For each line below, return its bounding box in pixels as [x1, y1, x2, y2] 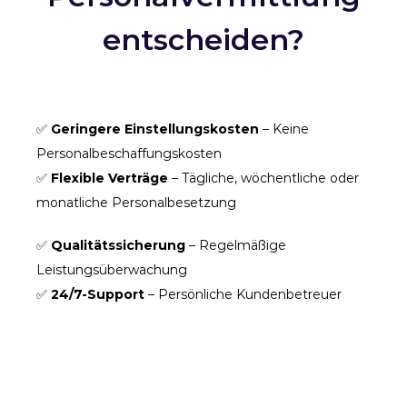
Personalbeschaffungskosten [36, 144, 222, 162]
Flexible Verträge [51, 169, 168, 186]
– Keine [259, 120, 309, 137]
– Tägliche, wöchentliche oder [168, 169, 359, 186]
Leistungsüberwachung [36, 261, 187, 278]
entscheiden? [103, 21, 304, 57]
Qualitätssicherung [51, 236, 185, 253]
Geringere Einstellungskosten [51, 120, 259, 137]
